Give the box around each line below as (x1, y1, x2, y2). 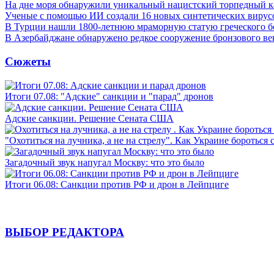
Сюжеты (5, 54, 51, 68)
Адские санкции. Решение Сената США (5, 113, 174, 124)
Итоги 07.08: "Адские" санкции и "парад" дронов (5, 91, 213, 102)
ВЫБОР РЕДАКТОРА (5, 226, 124, 239)
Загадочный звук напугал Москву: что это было (5, 157, 204, 168)
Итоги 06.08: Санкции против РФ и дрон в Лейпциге (5, 179, 229, 190)
